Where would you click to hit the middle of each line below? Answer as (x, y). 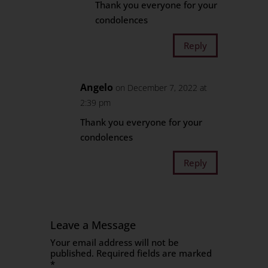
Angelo (97, 87)
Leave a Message (93, 225)
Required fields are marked (154, 253)
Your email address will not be (115, 242)
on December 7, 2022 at (162, 88)
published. (72, 253)
